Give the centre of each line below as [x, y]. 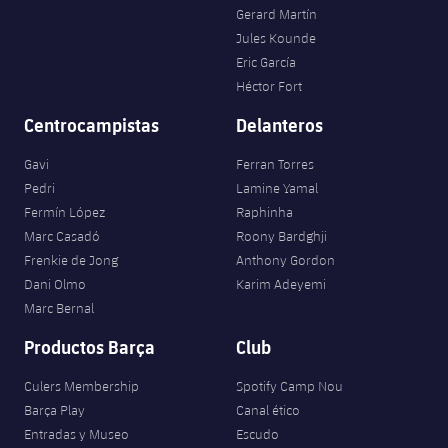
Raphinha [264, 212]
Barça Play [54, 410]
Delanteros [279, 125]
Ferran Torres [275, 164]
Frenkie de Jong [71, 260]
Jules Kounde [276, 38]
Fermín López [64, 212]
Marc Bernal [59, 308]
